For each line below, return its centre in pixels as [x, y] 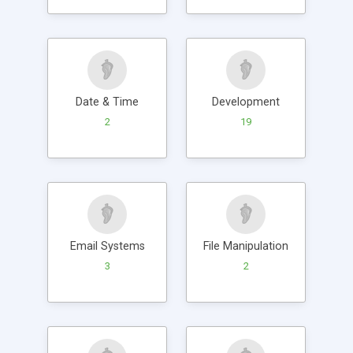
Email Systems [107, 246]
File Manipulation [246, 246]
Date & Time [107, 102]
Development [246, 102]
